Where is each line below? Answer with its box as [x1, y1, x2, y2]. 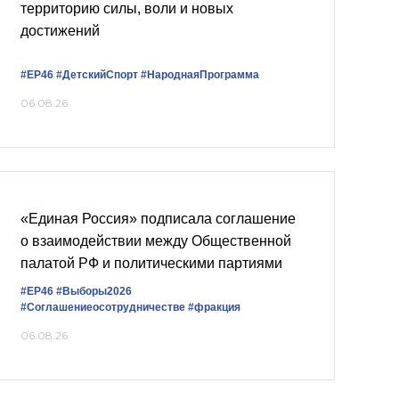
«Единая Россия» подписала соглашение [20, 210, 296, 226]
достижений [20, 22, 100, 38]
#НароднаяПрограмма [141, 68, 259, 81]
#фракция [188, 300, 240, 313]
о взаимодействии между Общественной [20, 232, 291, 248]
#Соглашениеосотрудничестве [20, 300, 185, 313]
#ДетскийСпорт [56, 68, 138, 81]
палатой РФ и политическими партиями [20, 255, 282, 271]
